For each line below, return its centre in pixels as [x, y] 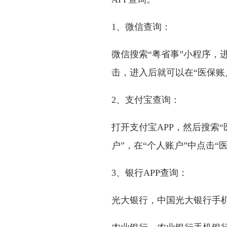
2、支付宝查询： [145, 100]
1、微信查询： [141, 27]
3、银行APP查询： [149, 173]
